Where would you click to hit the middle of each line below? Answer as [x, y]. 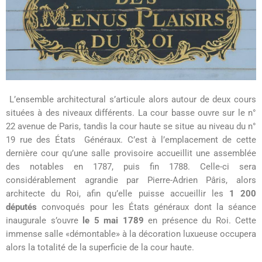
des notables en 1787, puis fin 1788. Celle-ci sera [131, 167]
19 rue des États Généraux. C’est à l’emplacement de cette [131, 140]
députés [21, 207]
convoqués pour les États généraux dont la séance [146, 207]
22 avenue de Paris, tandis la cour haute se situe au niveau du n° [131, 127]
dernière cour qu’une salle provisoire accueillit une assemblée [131, 154]
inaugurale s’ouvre [44, 221]
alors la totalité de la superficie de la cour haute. [101, 248]
